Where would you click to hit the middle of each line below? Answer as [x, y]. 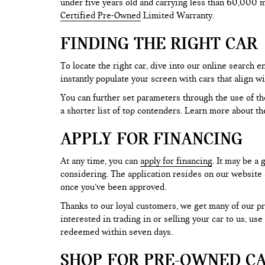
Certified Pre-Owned [101, 15]
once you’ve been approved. [114, 187]
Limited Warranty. [179, 15]
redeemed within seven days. [118, 232]
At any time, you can [100, 161]
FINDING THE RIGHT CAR [159, 43]
